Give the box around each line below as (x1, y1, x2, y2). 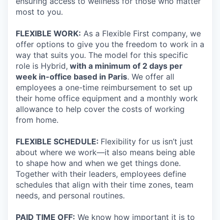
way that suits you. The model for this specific (16, 50, 188, 60)
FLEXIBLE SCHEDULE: (16, 137, 101, 146)
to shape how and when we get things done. (16, 158, 181, 168)
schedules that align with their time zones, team (16, 180, 193, 190)
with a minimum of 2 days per (68, 61, 183, 71)
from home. (16, 115, 58, 125)
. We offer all (127, 72, 174, 82)
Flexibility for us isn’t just (101, 137, 193, 146)
